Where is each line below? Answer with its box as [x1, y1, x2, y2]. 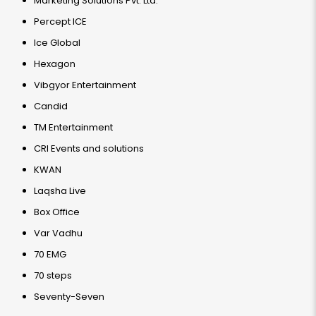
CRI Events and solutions [34, 142, 144, 155]
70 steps [34, 269, 72, 282]
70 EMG [34, 248, 66, 261]
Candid [34, 99, 68, 113]
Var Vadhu [34, 226, 83, 240]
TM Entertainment [34, 121, 113, 134]
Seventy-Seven [34, 290, 104, 303]
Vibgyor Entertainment [34, 78, 136, 92]
